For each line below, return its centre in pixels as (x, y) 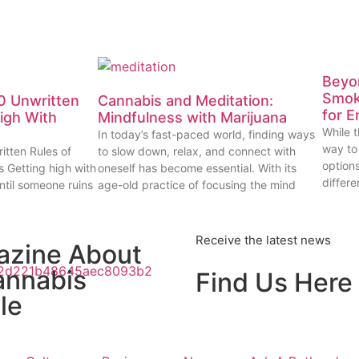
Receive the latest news (263, 240)
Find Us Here (274, 283)
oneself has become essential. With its (197, 168)
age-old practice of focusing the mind (197, 185)
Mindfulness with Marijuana (192, 118)
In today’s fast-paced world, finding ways (206, 135)
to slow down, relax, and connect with (197, 151)
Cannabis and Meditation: (186, 101)
